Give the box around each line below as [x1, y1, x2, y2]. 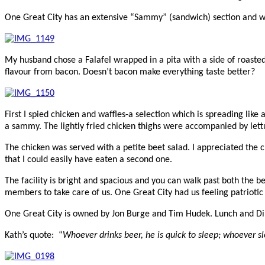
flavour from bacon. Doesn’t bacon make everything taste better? [5, 67, 255, 77]
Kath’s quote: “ [5, 230, 63, 240]
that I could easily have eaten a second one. [5, 154, 172, 164]
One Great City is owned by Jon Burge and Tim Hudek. [5, 209, 215, 219]
